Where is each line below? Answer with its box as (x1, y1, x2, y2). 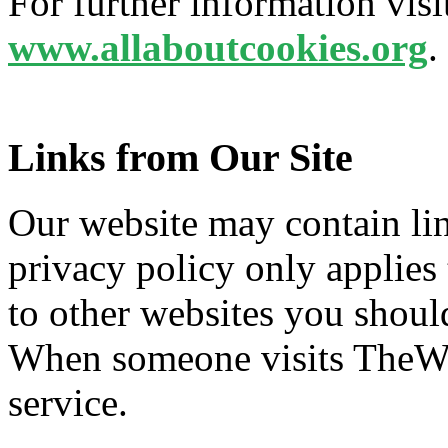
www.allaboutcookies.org (8, 26, 428, 70)
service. (8, 380, 128, 424)
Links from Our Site (8, 135, 353, 181)
